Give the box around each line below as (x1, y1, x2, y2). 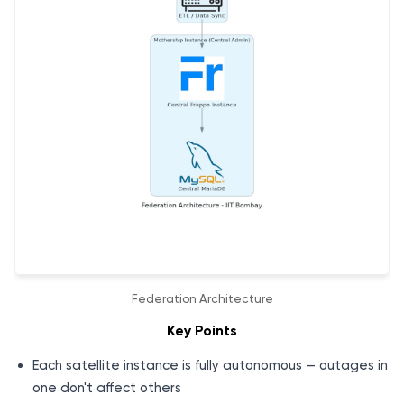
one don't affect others (32, 380, 181, 397)
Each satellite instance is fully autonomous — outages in (32, 357, 388, 374)
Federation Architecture (131, 292, 273, 307)
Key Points (167, 322, 237, 340)
